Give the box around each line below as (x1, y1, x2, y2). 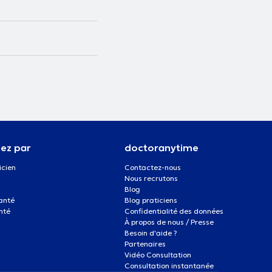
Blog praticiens (124, 195, 177, 205)
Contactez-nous (124, 162, 181, 172)
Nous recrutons (124, 173, 178, 183)
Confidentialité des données (124, 206, 223, 216)
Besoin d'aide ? (124, 228, 177, 237)
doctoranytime (124, 141, 199, 154)
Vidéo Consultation (124, 250, 191, 259)
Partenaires (124, 239, 166, 248)
